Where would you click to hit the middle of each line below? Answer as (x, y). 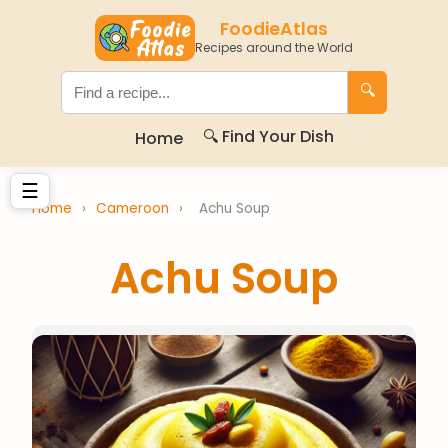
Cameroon (134, 208)
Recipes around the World (274, 47)
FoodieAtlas (274, 29)
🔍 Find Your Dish (268, 136)
